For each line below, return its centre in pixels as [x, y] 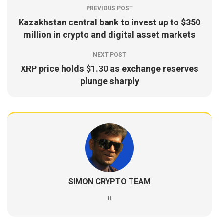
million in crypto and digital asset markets [109, 35]
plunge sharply [109, 81]
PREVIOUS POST [109, 8]
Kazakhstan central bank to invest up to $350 [109, 23]
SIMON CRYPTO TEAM [109, 182]
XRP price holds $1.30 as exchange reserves [109, 69]
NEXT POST [109, 55]
